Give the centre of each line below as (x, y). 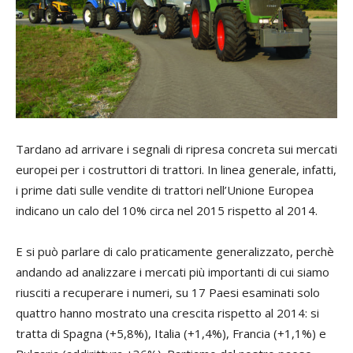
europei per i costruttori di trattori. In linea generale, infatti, (176, 170)
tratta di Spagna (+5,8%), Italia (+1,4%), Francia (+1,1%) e (171, 334)
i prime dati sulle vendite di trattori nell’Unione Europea (165, 190)
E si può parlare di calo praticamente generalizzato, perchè (175, 252)
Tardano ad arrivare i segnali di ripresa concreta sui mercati (176, 149)
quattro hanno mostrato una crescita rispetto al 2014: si (167, 313)
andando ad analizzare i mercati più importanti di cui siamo (173, 272)
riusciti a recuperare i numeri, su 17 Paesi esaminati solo (168, 293)
